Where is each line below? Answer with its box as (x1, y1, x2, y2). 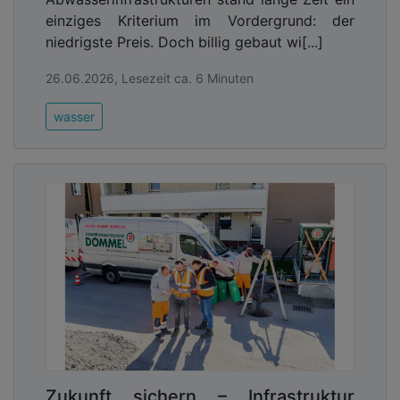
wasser (54, 109, 95, 125)
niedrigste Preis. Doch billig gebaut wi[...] (46, 33, 323, 52)
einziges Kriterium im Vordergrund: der (46, 12, 354, 30)
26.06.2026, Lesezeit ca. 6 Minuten (46, 71, 254, 87)
